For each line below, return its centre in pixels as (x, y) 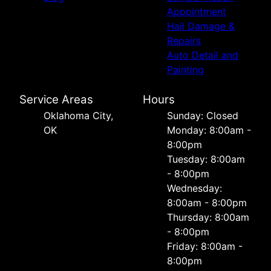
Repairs (184, 41)
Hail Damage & (201, 26)
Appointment (197, 12)
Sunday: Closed (203, 116)
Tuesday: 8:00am (206, 159)
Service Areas (56, 100)
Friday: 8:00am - (205, 247)
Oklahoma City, (78, 116)
